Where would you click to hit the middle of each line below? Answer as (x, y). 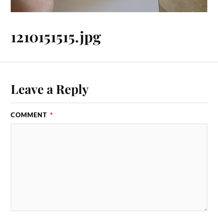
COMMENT (30, 115)
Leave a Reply (50, 88)
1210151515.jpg (56, 36)
